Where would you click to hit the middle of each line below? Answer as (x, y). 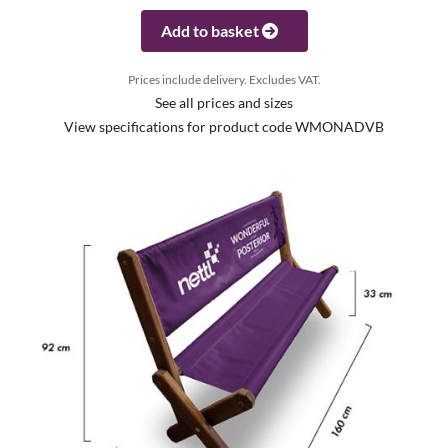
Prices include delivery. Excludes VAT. (224, 79)
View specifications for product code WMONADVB (224, 127)
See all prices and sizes (224, 103)
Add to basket (211, 30)
